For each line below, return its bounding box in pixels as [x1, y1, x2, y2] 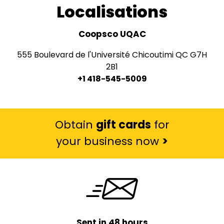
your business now [56, 133, 162, 149]
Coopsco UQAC [78, 27, 146, 40]
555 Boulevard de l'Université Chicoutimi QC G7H [17, 48, 207, 60]
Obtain [54, 117, 96, 133]
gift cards [95, 117, 151, 133]
